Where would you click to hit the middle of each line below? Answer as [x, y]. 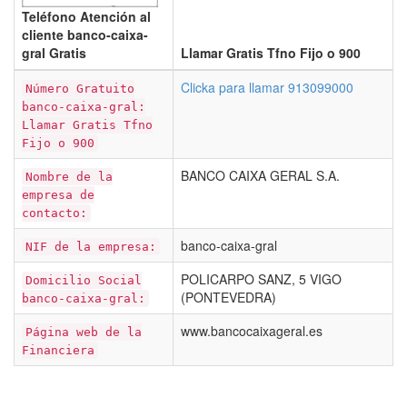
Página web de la [84, 332]
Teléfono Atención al [86, 16]
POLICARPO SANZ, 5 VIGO [261, 279]
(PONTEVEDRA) [228, 297]
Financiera [58, 350]
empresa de [58, 195]
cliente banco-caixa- [85, 35]
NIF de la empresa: [91, 247]
